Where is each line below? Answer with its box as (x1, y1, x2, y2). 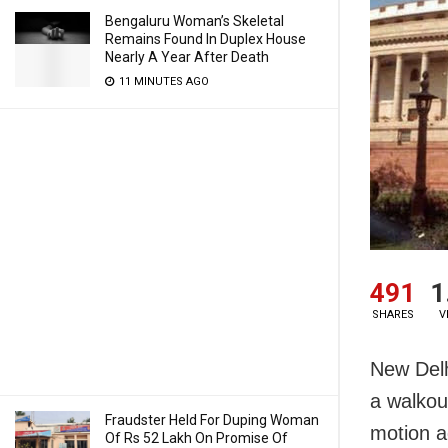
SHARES (371, 308, 414, 322)
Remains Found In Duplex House (105, 31, 306, 47)
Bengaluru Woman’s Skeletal (105, 13, 284, 29)
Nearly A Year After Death (105, 49, 269, 65)
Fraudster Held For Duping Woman (105, 412, 319, 428)
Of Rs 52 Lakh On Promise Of (105, 430, 288, 446)
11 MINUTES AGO (116, 75, 209, 88)
